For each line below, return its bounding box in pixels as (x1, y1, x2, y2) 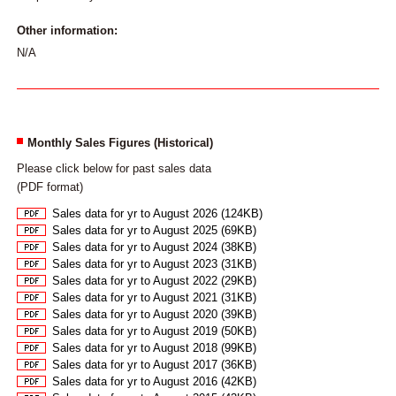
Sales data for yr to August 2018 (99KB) (51, 340, 256, 354)
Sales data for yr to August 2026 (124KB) (51, 206, 263, 220)
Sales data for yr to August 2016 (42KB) (51, 374, 256, 388)
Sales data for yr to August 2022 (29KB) (51, 273, 256, 287)
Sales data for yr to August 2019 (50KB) (51, 324, 256, 338)
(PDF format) (16, 179, 83, 194)
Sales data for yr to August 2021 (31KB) (51, 290, 256, 304)
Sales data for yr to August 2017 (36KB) (51, 357, 256, 371)
